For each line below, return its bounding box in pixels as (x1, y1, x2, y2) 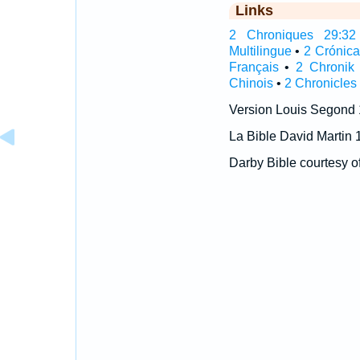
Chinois (228, 76, 273, 90)
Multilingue (228, 44, 292, 58)
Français (228, 60, 279, 74)
